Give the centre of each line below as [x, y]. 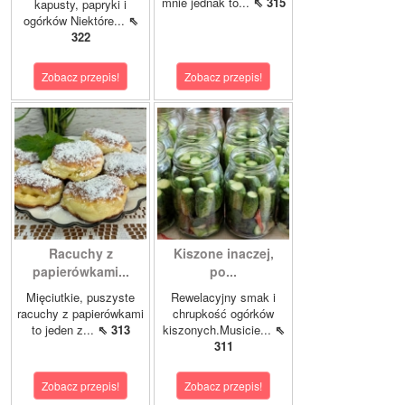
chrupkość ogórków [223, 313]
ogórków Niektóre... [75, 20]
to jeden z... [64, 329]
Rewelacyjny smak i [223, 297]
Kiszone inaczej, [223, 253]
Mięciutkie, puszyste [80, 297]
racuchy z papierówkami [80, 313]
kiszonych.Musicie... [218, 329]
